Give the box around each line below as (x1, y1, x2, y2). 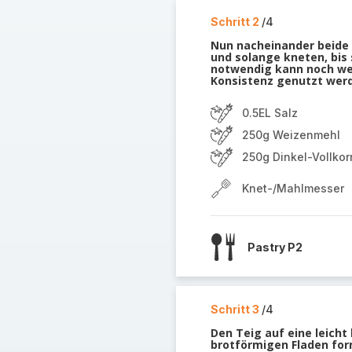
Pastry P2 (247, 240, 302, 254)
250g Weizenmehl (241, 128, 340, 141)
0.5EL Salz (241, 106, 298, 119)
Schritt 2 (210, 15, 262, 28)
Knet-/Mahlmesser (241, 181, 344, 195)
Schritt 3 (210, 302, 262, 316)
